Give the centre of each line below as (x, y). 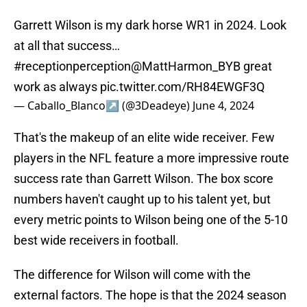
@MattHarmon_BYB (186, 66)
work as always (57, 87)
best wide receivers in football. (96, 241)
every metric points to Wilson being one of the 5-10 (151, 220)
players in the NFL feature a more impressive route (151, 158)
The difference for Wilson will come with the (132, 275)
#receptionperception (72, 66)
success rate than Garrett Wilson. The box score (144, 179)
